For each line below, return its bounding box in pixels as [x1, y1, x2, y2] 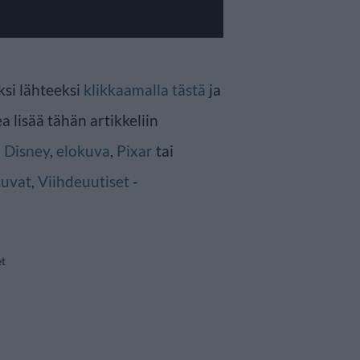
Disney [4, 141, 50, 160]
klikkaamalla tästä [84, 80, 206, 99]
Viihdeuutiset [38, 171, 129, 190]
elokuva [56, 141, 110, 160]
